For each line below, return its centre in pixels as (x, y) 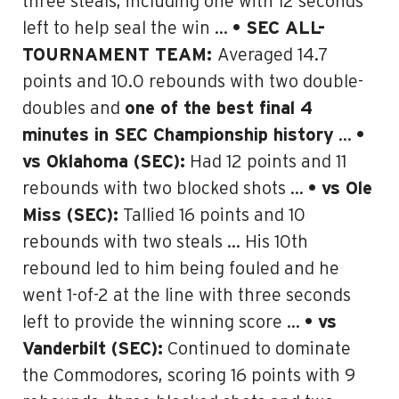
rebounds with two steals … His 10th (165, 242)
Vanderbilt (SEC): (93, 349)
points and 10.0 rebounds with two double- (193, 82)
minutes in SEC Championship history (178, 135)
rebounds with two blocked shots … (165, 189)
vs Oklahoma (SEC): (104, 162)
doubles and (73, 109)
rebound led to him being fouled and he (181, 269)
